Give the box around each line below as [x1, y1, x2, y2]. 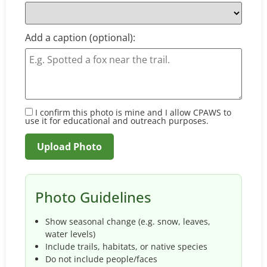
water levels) [45, 228, 95, 240]
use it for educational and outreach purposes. [25, 115, 209, 126]
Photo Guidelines [35, 187, 151, 207]
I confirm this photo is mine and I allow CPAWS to [33, 107, 231, 118]
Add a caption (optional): [25, 30, 135, 44]
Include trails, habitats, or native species [45, 241, 207, 253]
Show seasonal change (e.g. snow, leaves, [45, 216, 210, 228]
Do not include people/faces [45, 253, 157, 265]
